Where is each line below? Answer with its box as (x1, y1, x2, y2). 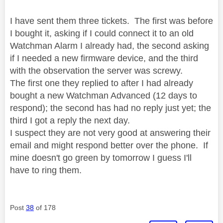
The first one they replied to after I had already (10, 78, 193, 88)
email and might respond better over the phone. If (10, 140, 208, 150)
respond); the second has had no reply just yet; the (10, 103, 211, 113)
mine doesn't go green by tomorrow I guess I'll (10, 152, 192, 163)
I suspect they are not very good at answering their (10, 127, 211, 138)
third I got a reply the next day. (10, 115, 130, 125)
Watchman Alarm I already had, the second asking (10, 40, 209, 51)
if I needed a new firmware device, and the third (10, 53, 198, 63)
